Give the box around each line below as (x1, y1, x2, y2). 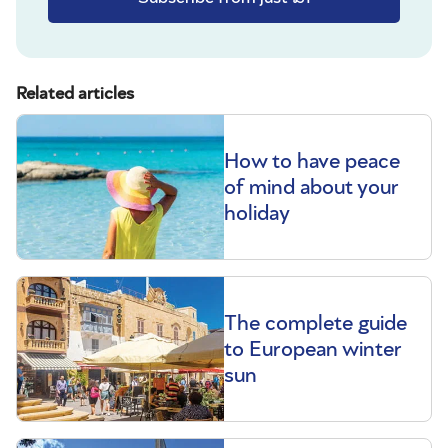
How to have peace (224, 150, 400, 173)
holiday (224, 202, 290, 225)
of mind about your (224, 176, 399, 199)
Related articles (16, 85, 134, 104)
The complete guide (224, 312, 407, 335)
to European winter (224, 338, 402, 361)
